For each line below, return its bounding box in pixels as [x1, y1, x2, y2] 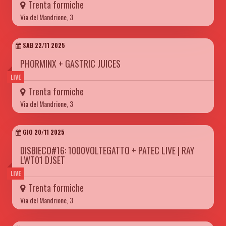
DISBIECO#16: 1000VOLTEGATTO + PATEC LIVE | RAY [20, 143, 194, 157]
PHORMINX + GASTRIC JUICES [20, 56, 121, 70]
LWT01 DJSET [20, 153, 65, 166]
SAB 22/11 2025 [21, 40, 65, 49]
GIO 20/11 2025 [21, 127, 65, 136]
